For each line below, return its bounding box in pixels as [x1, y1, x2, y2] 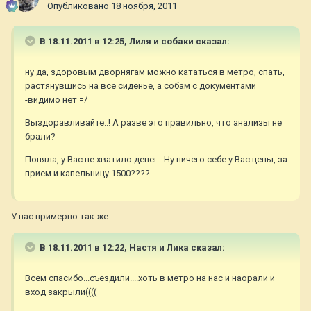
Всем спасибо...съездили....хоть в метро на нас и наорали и [25, 273, 275, 284]
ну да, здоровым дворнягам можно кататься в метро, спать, [25, 67, 285, 78]
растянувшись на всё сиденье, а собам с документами [25, 81, 256, 92]
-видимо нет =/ [25, 94, 87, 106]
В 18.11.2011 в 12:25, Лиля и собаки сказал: [37, 36, 230, 47]
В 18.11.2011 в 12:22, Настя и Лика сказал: [37, 242, 225, 253]
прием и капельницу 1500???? [25, 168, 150, 179]
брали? [25, 131, 56, 142]
